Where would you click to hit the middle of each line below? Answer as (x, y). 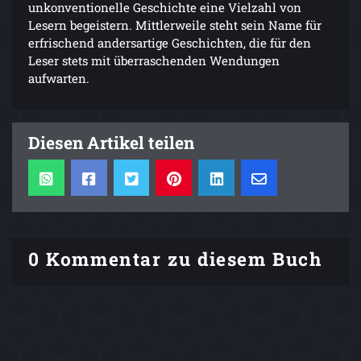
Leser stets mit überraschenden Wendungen (154, 61)
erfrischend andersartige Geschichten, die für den (170, 43)
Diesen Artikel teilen (111, 143)
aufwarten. (59, 79)
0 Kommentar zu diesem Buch (175, 259)
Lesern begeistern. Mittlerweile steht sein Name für (175, 25)
